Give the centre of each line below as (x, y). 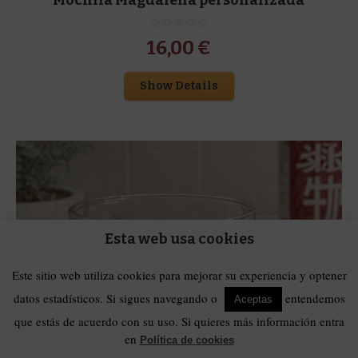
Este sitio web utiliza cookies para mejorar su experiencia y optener (179, 274)
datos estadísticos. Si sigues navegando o (117, 298)
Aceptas (253, 299)
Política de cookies (187, 340)
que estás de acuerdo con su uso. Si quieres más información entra (179, 322)
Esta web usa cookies (179, 239)
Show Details (179, 86)
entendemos (313, 298)
